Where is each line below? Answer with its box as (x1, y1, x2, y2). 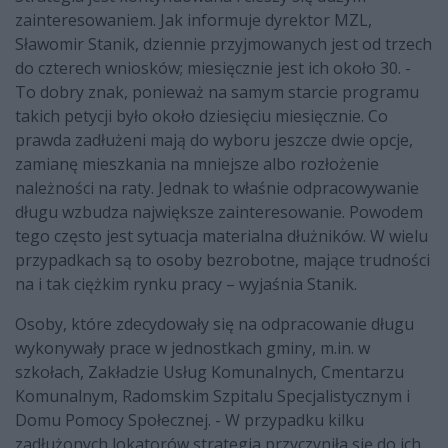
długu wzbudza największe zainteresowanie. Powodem (15, 200, 423, 223)
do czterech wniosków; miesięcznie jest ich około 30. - (15, 56, 411, 79)
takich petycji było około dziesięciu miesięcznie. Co (15, 104, 388, 127)
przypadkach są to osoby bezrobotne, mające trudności (15, 248, 430, 271)
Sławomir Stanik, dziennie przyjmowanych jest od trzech (15, 32, 432, 55)
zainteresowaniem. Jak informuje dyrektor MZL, (15, 8, 372, 31)
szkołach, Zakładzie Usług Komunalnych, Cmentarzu (15, 360, 404, 383)
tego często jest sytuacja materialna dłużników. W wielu (15, 224, 428, 247)
